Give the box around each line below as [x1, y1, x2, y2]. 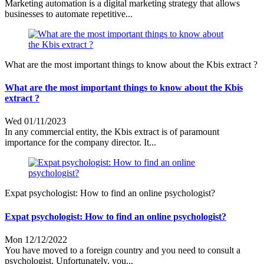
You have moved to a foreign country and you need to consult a [5, 245, 240, 255]
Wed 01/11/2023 [5, 116, 66, 127]
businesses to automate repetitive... [5, 8, 133, 19]
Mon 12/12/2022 [5, 235, 67, 245]
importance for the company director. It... [5, 137, 156, 148]
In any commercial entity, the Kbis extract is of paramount [5, 127, 219, 137]
